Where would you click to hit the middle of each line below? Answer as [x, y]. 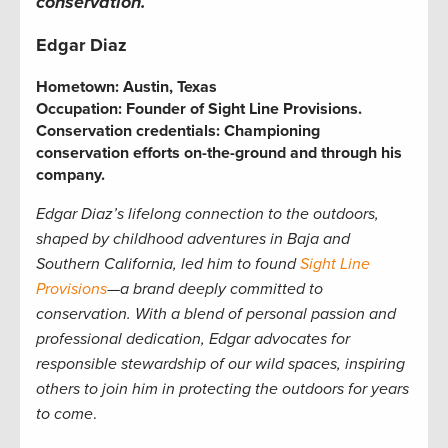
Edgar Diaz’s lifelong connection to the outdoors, [207, 214]
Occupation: [79, 109]
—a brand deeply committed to [215, 289]
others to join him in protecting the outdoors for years [222, 389]
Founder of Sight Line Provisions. [244, 109]
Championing [270, 131]
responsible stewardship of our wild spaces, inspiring [220, 364]
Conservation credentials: [128, 131]
